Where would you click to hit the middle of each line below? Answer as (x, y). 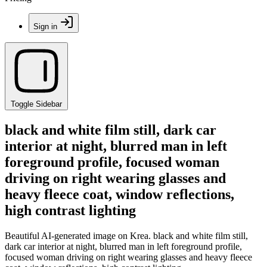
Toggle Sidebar (36, 104)
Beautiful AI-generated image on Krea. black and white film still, (126, 235)
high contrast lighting (70, 210)
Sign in (45, 27)
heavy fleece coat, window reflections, (119, 194)
